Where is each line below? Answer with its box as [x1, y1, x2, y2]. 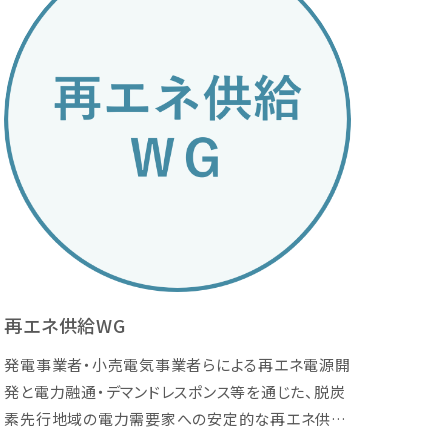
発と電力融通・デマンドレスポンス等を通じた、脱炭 [4, 381, 346, 403]
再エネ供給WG [4, 312, 126, 339]
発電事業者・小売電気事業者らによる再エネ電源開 [4, 354, 351, 376]
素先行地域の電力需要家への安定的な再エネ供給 [4, 408, 347, 430]
